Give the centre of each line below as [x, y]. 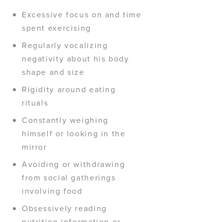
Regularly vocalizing [65, 45]
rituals [35, 103]
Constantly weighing [65, 120]
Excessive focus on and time [82, 14]
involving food [52, 191]
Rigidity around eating [69, 89]
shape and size [53, 72]
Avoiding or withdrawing [74, 164]
